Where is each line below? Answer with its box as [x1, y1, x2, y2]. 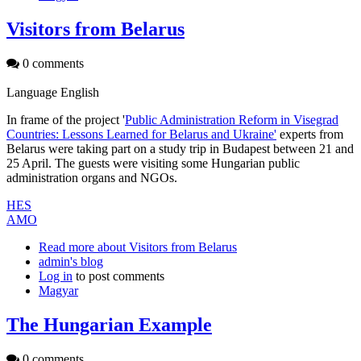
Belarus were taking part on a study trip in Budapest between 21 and [6, 141, 354, 156]
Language [6, 85, 60, 99]
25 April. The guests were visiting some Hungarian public [6, 156, 300, 170]
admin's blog [39, 254, 103, 268]
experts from [276, 127, 343, 141]
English [60, 85, 99, 99]
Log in [39, 268, 73, 283]
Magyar [39, 283, 78, 297]
